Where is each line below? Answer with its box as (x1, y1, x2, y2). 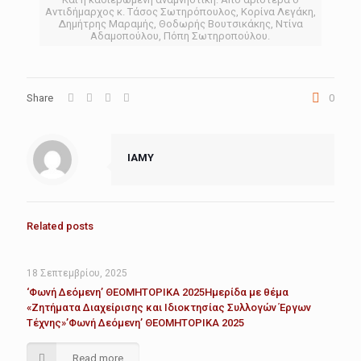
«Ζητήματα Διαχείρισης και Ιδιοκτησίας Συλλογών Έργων (27, 301, 311, 314)
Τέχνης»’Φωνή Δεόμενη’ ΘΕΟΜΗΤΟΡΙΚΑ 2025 (27, 317, 244, 330)
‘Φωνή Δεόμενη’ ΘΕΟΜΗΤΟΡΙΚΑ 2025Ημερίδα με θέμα (27, 286, 288, 299)
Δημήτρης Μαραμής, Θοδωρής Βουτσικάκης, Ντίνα (57, 18, 303, 31)
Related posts (27, 220, 93, 233)
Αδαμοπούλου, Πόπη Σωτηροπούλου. (90, 30, 271, 43)
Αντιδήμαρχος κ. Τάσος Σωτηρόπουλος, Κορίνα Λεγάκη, (44, 6, 316, 19)
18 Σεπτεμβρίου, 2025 (27, 268, 127, 280)
